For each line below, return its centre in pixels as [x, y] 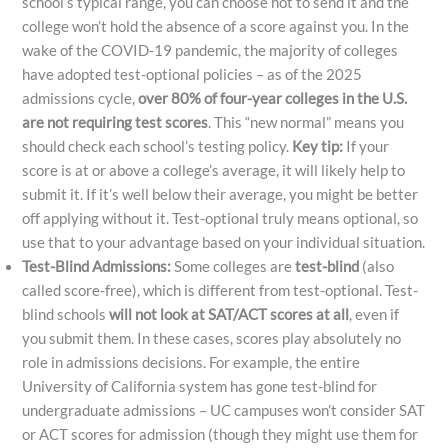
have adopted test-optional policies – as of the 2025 [192, 74]
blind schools [66, 314]
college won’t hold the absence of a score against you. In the [216, 26]
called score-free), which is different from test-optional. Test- [220, 290]
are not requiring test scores [115, 122]
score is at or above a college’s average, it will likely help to [214, 170]
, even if [374, 314]
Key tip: [318, 146]
